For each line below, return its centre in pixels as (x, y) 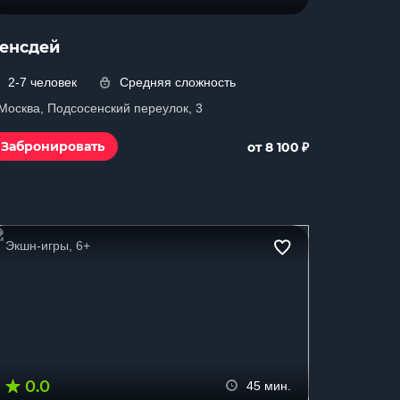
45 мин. (269, 386)
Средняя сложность (178, 82)
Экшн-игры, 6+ (48, 246)
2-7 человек (42, 82)
